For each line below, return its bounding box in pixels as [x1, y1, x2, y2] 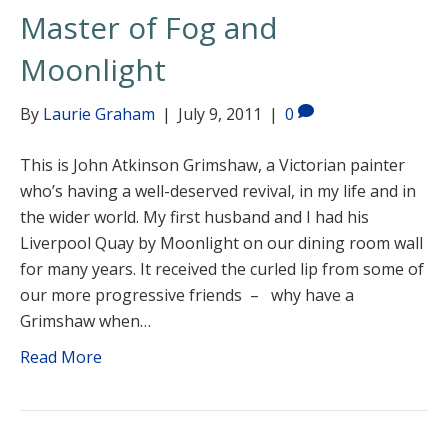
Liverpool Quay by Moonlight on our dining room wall [20, 232, 423, 254]
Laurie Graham [43, 103, 155, 125]
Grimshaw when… [20, 310, 151, 332]
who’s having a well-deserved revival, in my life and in [20, 180, 416, 202]
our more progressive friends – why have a [20, 284, 354, 306]
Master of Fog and [20, 7, 278, 48]
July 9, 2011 [178, 103, 262, 125]
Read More [20, 346, 102, 368]
